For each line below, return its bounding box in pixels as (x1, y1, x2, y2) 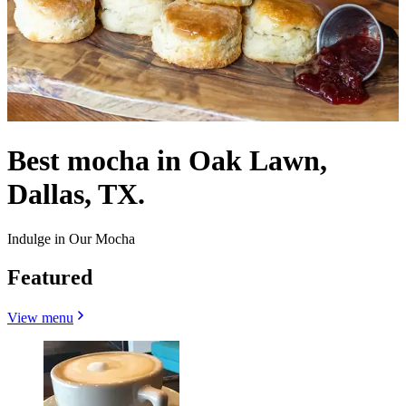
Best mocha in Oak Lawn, (7, 144, 327, 178)
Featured (7, 265, 92, 289)
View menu (7, 309, 73, 325)
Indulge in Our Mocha (7, 230, 135, 246)
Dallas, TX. (7, 178, 145, 211)
